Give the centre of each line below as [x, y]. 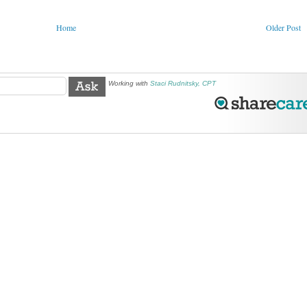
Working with [128, 84]
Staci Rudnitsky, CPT [183, 84]
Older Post [283, 28]
